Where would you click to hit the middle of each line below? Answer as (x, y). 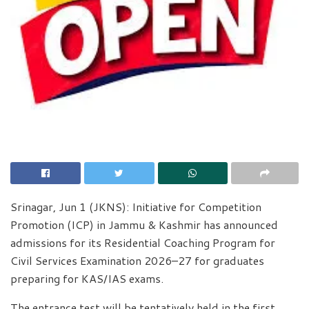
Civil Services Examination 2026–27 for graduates (137, 260)
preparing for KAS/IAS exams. (87, 278)
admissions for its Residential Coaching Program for (143, 242)
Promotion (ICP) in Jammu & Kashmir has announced (144, 224)
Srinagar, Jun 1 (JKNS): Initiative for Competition (136, 206)
